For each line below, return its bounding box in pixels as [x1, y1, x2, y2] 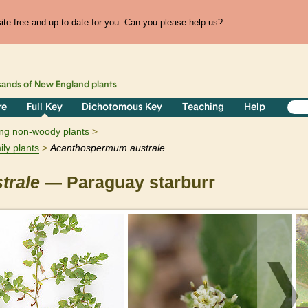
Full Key [26, 102, 63, 113]
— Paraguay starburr [40, 173, 215, 192]
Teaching [182, 102, 225, 113]
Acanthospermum [50, 142, 127, 154]
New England [34, 80, 90, 90]
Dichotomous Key [82, 102, 163, 113]
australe [130, 142, 165, 154]
